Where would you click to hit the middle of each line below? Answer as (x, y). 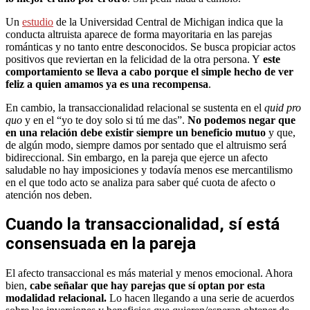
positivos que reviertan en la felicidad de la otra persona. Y (134, 59)
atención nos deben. (49, 194)
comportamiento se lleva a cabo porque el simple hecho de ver (149, 71)
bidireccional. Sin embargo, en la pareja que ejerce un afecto (137, 157)
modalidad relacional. (56, 298)
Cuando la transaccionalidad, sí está (143, 225)
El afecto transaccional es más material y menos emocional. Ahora (149, 273)
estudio (38, 21)
